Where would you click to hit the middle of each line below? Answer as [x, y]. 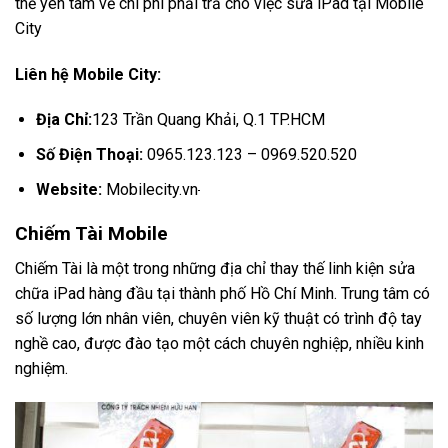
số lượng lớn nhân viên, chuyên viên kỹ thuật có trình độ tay [218, 318]
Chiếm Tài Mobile [91, 234]
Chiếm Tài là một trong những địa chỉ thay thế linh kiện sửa [215, 268]
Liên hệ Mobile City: [88, 74]
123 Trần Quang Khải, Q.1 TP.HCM [208, 120]
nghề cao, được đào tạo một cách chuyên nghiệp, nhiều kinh [219, 343]
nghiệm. [41, 368]
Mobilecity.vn [149, 189]
